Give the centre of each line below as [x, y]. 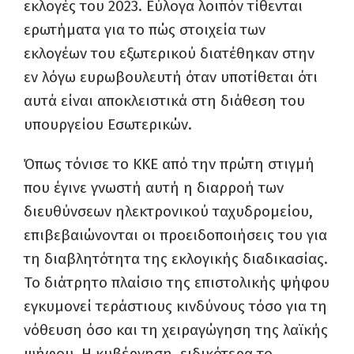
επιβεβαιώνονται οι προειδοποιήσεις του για [175, 235]
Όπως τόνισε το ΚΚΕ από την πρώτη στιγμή [169, 164]
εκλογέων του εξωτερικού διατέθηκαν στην [169, 53]
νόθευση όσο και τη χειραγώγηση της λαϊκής [176, 330]
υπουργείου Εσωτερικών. [108, 124]
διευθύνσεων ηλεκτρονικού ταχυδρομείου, [168, 211]
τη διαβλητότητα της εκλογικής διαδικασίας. [176, 259]
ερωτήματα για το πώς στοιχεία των [145, 30]
